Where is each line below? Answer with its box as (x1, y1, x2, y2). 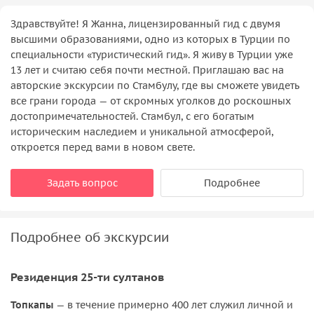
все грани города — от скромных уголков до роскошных (11, 94, 291, 107)
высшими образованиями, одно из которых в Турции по (11, 32, 290, 46)
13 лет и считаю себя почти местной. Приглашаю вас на (11, 63, 284, 76)
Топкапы (11, 299, 53, 312)
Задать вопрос (46, 176, 118, 189)
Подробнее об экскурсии (11, 228, 169, 245)
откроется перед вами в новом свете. (11, 140, 195, 153)
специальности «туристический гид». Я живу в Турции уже (11, 48, 293, 61)
